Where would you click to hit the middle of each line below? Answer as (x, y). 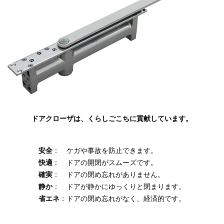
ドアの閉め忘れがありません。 (115, 175)
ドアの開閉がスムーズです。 (112, 163)
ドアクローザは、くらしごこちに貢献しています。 (112, 119)
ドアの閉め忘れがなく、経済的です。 (126, 199)
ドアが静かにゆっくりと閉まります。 (126, 187)
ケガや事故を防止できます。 (112, 151)
